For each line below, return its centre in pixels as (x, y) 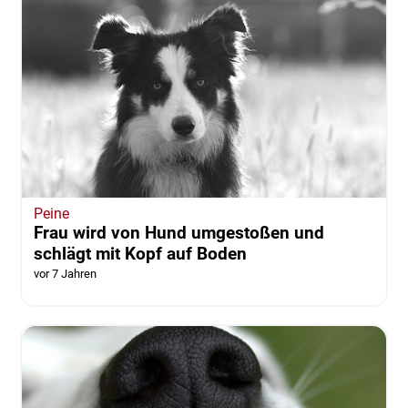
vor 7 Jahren (65, 273)
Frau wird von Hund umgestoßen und (178, 232)
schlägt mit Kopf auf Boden (140, 253)
